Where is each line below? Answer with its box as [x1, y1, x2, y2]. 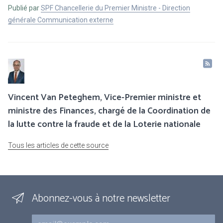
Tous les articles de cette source [8, 141, 109, 150]
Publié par [8, 4, 41, 12]
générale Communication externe [8, 16, 113, 24]
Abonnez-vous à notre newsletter [32, 190, 170, 208]
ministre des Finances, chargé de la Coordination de [8, 104, 211, 119]
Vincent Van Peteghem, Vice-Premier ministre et [8, 90, 201, 106]
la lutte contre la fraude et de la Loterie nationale [8, 117, 201, 132]
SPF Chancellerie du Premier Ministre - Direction [41, 4, 190, 12]
